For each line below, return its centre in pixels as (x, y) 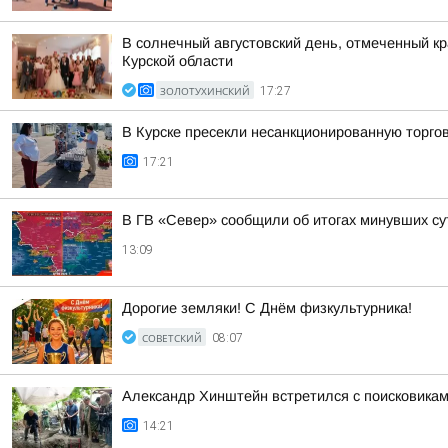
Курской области (177, 61)
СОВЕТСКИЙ (172, 338)
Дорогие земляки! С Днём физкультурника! (267, 308)
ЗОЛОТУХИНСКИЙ (205, 91)
